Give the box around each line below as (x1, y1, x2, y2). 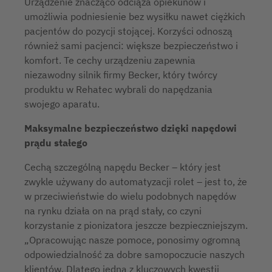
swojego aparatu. (24, 98, 100, 110)
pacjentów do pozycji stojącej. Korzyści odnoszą (24, 25, 233, 37)
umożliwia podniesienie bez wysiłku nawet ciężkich (24, 10, 245, 22)
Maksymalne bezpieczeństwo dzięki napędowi (24, 122, 237, 134)
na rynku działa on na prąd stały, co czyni (24, 205, 202, 217)
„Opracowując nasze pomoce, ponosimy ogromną (24, 234, 240, 246)
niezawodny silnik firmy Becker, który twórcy (24, 69, 217, 81)
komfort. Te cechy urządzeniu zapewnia (24, 54, 195, 66)
